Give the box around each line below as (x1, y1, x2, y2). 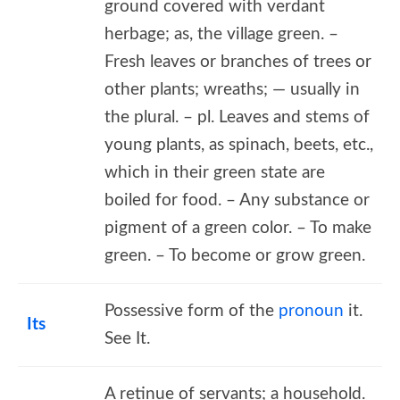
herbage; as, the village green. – (104, 25, 338, 43)
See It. (104, 329, 150, 347)
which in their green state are (104, 163, 325, 181)
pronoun (279, 302, 344, 320)
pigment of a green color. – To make (104, 219, 371, 237)
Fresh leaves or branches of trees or (104, 53, 371, 71)
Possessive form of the (104, 302, 279, 320)
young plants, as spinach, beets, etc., (104, 136, 373, 154)
